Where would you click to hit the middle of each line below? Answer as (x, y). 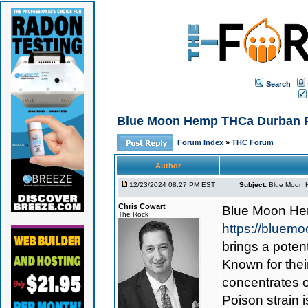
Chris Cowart (142, 206)
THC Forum (252, 142)
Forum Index (201, 142)
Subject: (253, 185)
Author (168, 166)
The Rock (133, 214)
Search (278, 84)
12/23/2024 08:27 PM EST (172, 185)
